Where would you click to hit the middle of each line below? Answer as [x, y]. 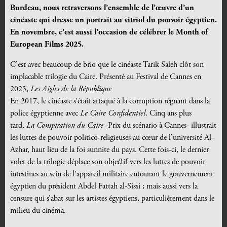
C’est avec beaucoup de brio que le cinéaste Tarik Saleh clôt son [107, 65]
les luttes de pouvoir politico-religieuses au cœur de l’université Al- [112, 138]
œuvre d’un [175, 8]
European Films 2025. [47, 45]
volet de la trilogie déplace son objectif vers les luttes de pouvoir [108, 162]
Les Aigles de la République [71, 89]
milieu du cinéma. [38, 211]
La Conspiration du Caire [65, 126]
